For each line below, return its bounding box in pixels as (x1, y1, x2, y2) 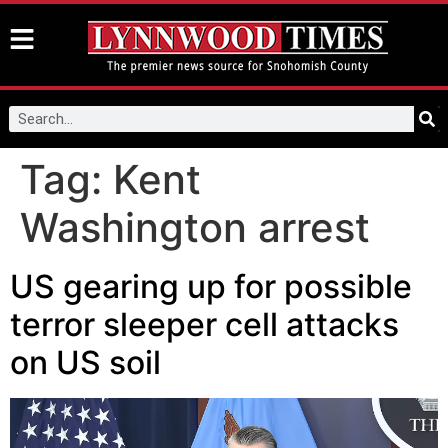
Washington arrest (20, 203, 370, 252)
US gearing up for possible (10, 267, 412, 306)
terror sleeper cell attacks (10, 305, 399, 344)
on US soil (10, 343, 161, 382)
